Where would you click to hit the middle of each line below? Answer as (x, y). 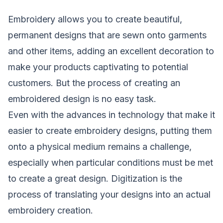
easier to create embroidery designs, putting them (110, 130)
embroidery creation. (51, 210)
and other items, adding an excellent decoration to (111, 51)
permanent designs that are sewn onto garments (107, 35)
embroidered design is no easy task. (82, 99)
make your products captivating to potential (98, 67)
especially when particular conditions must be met (111, 162)
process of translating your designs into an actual (109, 194)
